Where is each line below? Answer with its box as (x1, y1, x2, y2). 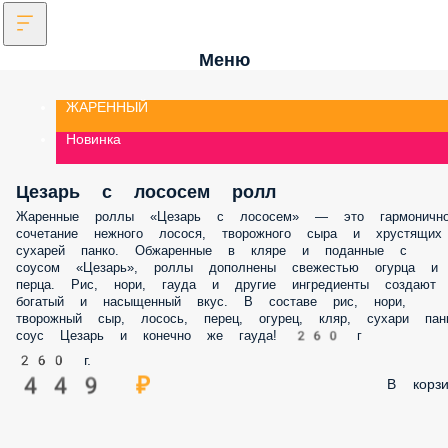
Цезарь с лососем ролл (16, 181, 276, 202)
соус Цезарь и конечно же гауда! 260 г (16, 328, 362, 343)
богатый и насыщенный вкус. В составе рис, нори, (16, 294, 406, 309)
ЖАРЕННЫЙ (66, 99, 148, 115)
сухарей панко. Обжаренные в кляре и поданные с (16, 243, 407, 258)
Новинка (66, 131, 121, 147)
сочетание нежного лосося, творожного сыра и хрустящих (16, 226, 442, 241)
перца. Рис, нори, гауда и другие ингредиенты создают (16, 277, 436, 292)
